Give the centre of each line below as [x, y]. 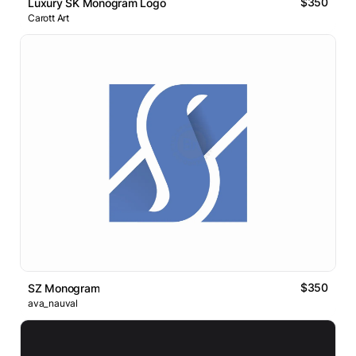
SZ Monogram [64, 288]
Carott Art [48, 18]
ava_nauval [53, 304]
